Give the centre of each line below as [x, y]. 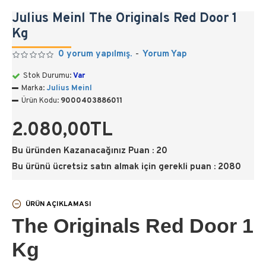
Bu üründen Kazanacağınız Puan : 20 [90, 151]
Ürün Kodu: [40, 101]
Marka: [33, 88]
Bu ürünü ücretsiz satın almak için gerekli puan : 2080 [126, 167]
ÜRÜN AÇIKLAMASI [58, 204]
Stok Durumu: [47, 76]
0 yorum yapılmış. [95, 54]
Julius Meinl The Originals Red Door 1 [125, 19]
